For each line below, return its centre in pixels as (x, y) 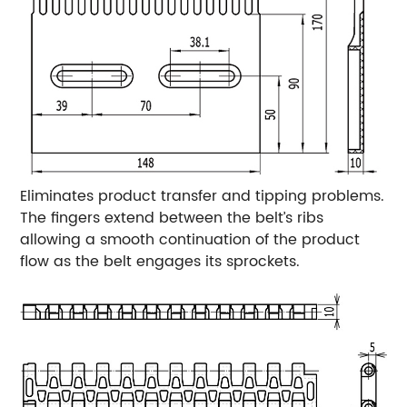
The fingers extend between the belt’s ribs (172, 218)
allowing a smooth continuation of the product (190, 239)
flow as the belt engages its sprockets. (160, 261)
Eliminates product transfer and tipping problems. (203, 196)
